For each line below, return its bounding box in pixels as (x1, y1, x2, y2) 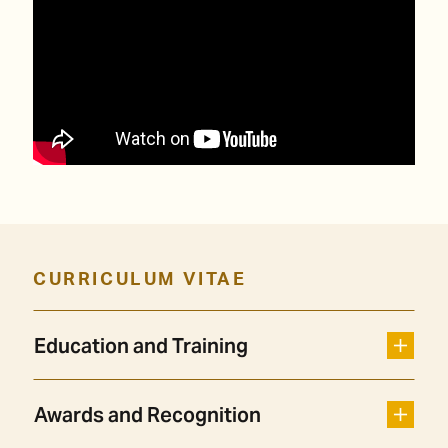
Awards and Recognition (34, 402, 261, 429)
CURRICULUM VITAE (33, 271, 247, 290)
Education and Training (34, 333, 248, 360)
